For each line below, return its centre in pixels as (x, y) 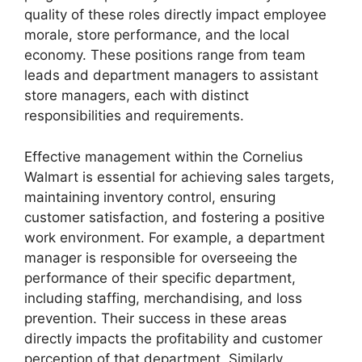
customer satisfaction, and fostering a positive (175, 217)
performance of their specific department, (160, 278)
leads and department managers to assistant (171, 75)
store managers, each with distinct (137, 95)
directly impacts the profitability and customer (173, 338)
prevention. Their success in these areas (156, 318)
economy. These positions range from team (165, 55)
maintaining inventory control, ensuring (150, 197)
